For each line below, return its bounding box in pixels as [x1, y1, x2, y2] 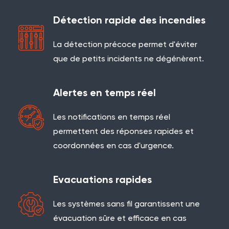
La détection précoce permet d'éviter [53, 41, 197, 49]
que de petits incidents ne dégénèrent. [53, 55, 204, 63]
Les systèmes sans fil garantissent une [53, 200, 200, 209]
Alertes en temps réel [53, 88, 156, 99]
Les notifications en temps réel [53, 113, 170, 122]
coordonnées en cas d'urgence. [53, 142, 174, 150]
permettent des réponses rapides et [53, 128, 194, 136]
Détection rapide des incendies [53, 16, 205, 26]
